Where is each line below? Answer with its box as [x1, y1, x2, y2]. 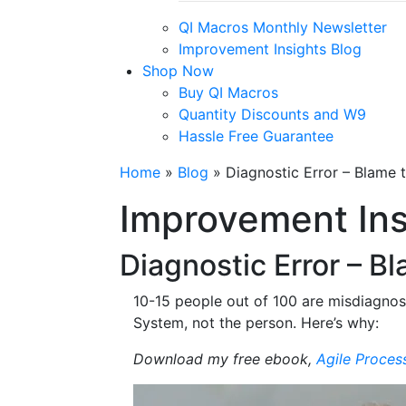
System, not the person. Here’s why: [133, 314, 379, 332]
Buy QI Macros [179, 83, 278, 101]
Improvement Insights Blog [179, 40, 362, 58]
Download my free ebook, [133, 350, 316, 368]
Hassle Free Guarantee [179, 127, 333, 145]
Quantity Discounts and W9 [179, 105, 366, 123]
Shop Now [142, 62, 214, 80]
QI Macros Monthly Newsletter [179, 18, 387, 36]
